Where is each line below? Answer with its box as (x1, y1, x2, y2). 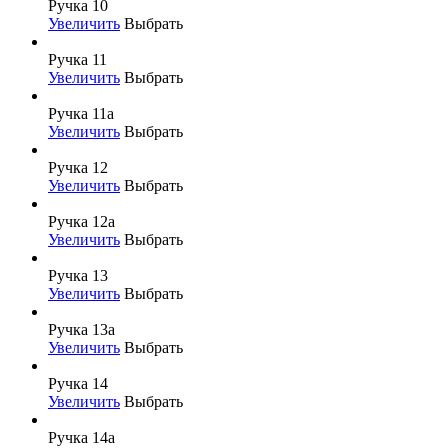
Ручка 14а (48, 428, 115, 446)
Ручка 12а (48, 212, 115, 230)
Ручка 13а (48, 320, 115, 338)
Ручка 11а (48, 104, 114, 122)
